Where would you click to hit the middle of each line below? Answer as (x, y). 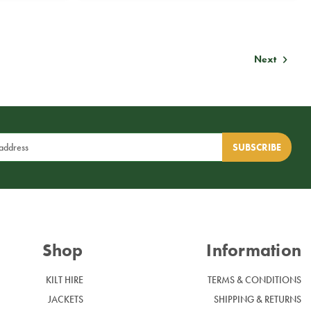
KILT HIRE (64, 279)
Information (254, 250)
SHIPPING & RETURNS (258, 299)
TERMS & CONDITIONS (254, 279)
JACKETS (65, 299)
